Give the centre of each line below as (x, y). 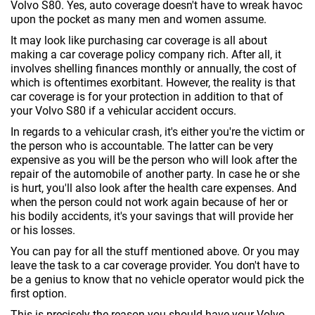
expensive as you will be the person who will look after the (154, 160)
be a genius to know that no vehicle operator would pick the (157, 279)
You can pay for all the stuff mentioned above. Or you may (155, 251)
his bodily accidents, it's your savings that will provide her (152, 216)
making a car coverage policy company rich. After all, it (146, 54)
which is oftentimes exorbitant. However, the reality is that (153, 83)
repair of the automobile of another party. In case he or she (155, 174)
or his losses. (43, 230)
